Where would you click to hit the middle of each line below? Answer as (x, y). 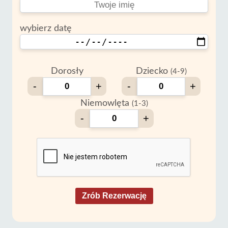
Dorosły (67, 71)
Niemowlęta (106, 103)
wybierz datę (46, 28)
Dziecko (153, 71)
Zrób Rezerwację (114, 196)
